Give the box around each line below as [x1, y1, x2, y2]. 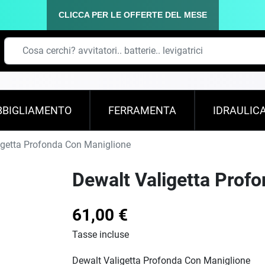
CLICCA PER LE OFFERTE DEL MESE [58, 10, 207, 20]
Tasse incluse [72, 229, 129, 240]
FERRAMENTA [108, 104, 176, 117]
